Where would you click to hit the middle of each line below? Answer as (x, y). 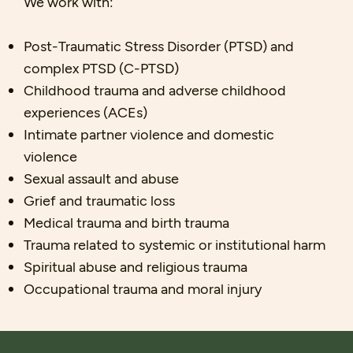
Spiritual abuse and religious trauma (136, 267)
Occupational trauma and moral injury (143, 289)
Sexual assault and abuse (101, 178)
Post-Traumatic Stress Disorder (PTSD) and (159, 46)
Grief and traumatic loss (99, 201)
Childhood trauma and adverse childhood (155, 90)
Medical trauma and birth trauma (126, 223)
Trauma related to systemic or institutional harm (175, 245)
